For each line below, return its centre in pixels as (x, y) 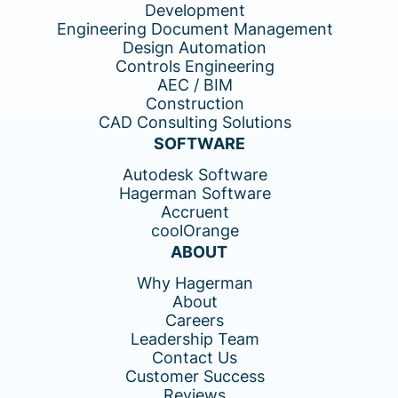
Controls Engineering (195, 66)
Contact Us (195, 357)
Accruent (195, 211)
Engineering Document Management (195, 28)
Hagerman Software (195, 193)
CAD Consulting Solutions (195, 122)
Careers (195, 320)
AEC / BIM (195, 84)
